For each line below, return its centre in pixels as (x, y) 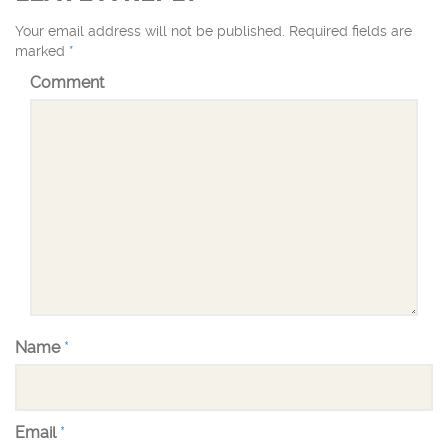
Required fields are (350, 31)
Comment (67, 83)
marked (42, 51)
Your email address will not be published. (150, 31)
